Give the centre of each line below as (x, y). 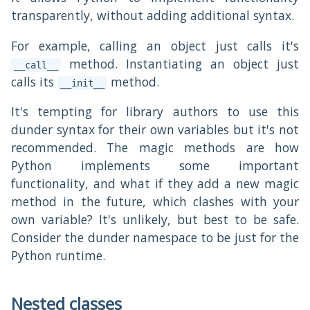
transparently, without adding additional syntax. (153, 16)
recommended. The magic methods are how (155, 148)
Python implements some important (155, 166)
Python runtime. (58, 256)
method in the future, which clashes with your (155, 202)
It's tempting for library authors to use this (155, 112)
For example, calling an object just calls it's (155, 45)
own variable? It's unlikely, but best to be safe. (155, 220)
